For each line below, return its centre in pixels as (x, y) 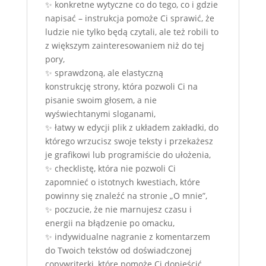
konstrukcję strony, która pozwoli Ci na (121, 86)
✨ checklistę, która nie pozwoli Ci (110, 168)
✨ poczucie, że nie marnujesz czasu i (118, 209)
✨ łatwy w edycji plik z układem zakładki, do (132, 127)
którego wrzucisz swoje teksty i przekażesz (129, 141)
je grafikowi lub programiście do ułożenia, (128, 155)
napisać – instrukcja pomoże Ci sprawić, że (129, 18)
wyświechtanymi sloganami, (100, 114)
